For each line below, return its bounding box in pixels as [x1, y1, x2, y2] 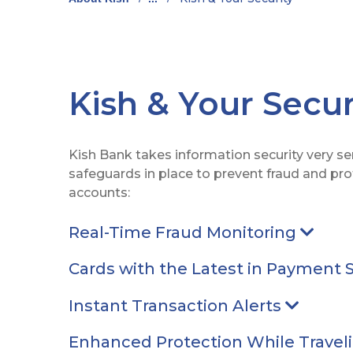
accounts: [69, 184, 130, 200]
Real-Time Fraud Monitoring [69, 222, 300, 242]
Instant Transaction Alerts [69, 295, 285, 315]
